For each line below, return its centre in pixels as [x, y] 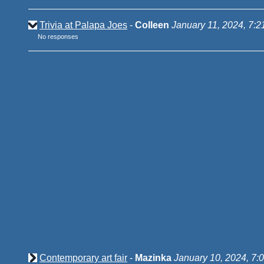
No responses [58, 37]
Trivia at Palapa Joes [83, 25]
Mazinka [153, 258]
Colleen [153, 25]
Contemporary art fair [83, 258]
